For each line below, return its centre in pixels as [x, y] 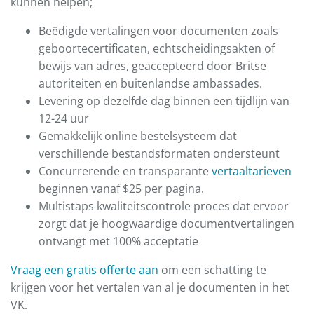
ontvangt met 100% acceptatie [118, 241]
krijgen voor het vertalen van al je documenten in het [150, 288]
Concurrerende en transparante [125, 171]
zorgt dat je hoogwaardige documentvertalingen [166, 224]
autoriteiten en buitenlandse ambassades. [150, 84]
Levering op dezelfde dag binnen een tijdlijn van [164, 101]
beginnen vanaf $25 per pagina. [121, 189]
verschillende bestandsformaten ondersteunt [159, 154]
